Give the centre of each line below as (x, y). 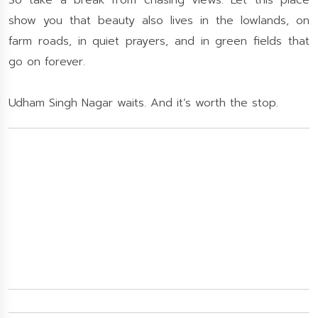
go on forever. (47, 62)
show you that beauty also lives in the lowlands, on (159, 21)
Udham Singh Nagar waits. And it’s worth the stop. (143, 103)
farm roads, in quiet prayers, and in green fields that (159, 41)
